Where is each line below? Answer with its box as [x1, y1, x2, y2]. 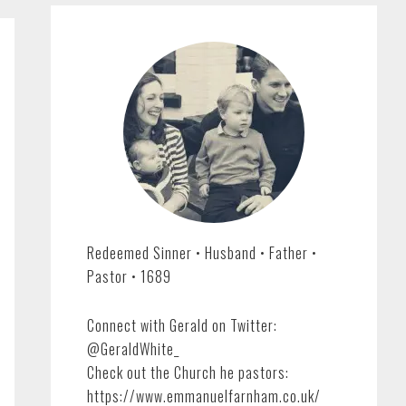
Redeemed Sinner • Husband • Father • [87, 242, 317, 264]
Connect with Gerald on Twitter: [87, 314, 277, 336]
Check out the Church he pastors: [87, 362, 289, 383]
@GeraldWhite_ [87, 338, 179, 360]
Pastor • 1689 [87, 266, 171, 287]
